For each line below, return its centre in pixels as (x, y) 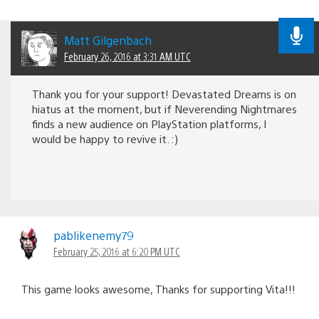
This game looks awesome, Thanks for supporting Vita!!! (158, 289)
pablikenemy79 (93, 236)
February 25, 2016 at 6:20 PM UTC (117, 252)
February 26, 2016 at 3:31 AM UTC (127, 57)
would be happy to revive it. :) (105, 139)
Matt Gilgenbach (108, 41)
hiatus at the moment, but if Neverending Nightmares (164, 109)
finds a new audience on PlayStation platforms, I (149, 124)
